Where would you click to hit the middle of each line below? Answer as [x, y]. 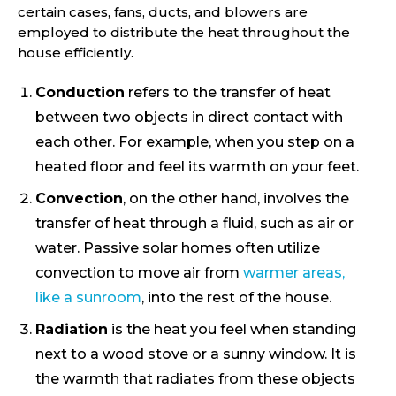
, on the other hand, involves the [236, 198]
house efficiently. [76, 52]
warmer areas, [294, 272]
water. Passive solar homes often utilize [178, 247]
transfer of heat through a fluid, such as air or [194, 223]
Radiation [72, 329]
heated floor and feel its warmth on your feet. [197, 166]
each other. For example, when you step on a [195, 141]
